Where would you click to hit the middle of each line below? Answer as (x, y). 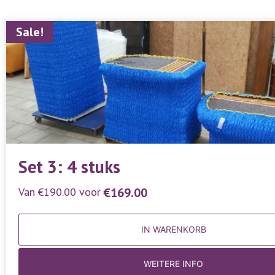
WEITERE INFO (173, 264)
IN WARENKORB (173, 230)
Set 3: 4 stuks (69, 167)
